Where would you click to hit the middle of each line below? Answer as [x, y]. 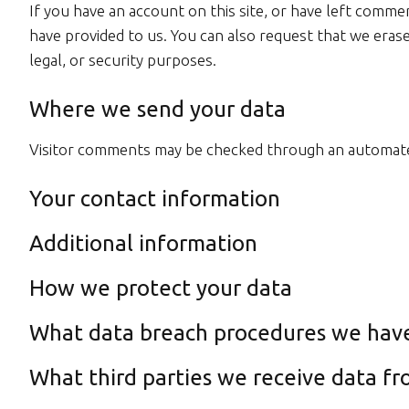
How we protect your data [161, 288]
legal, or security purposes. [123, 60]
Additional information [143, 243]
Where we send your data [157, 109]
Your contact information [155, 199]
